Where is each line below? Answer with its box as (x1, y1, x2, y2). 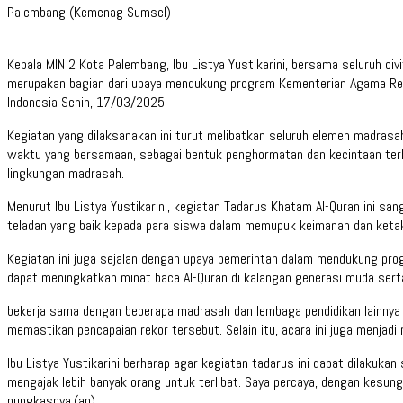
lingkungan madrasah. (7, 163, 124, 183)
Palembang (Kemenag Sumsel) (7, 2, 171, 22)
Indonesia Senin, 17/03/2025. (7, 92, 167, 112)
